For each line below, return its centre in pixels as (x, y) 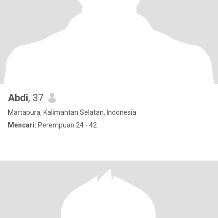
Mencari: (22, 125)
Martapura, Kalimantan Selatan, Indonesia (72, 112)
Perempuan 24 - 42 (67, 125)
